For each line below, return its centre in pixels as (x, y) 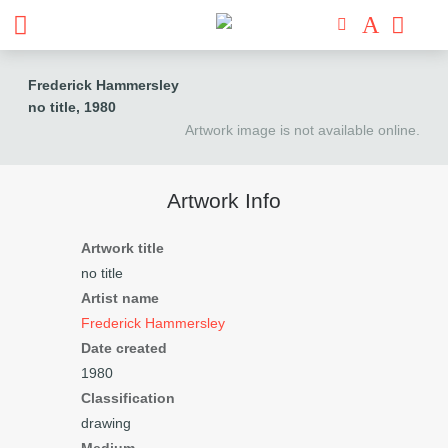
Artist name (120, 298)
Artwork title (122, 248)
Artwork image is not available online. (302, 130)
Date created (124, 348)
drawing (106, 423)
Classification (128, 398)
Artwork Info (224, 200)
